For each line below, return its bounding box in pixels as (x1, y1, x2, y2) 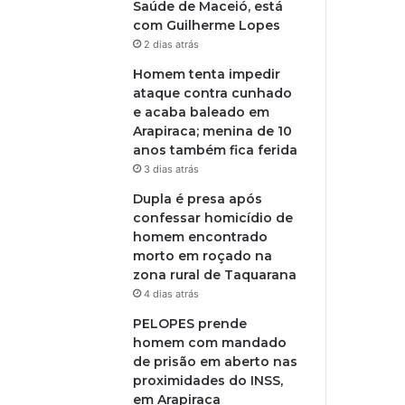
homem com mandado (133, 334, 287, 351)
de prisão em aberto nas (133, 353, 298, 370)
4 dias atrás (144, 287, 200, 300)
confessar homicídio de (133, 209, 294, 226)
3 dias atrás (144, 162, 200, 175)
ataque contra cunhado (133, 84, 293, 101)
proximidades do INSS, (133, 372, 284, 389)
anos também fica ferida (133, 141, 298, 158)
